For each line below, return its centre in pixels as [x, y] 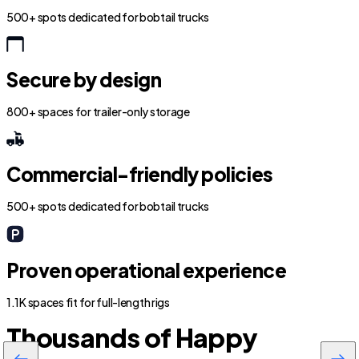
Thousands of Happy [132, 337]
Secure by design [84, 79]
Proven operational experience [147, 270]
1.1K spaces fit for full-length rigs [88, 302]
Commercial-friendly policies [140, 174]
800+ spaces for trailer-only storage [98, 111]
